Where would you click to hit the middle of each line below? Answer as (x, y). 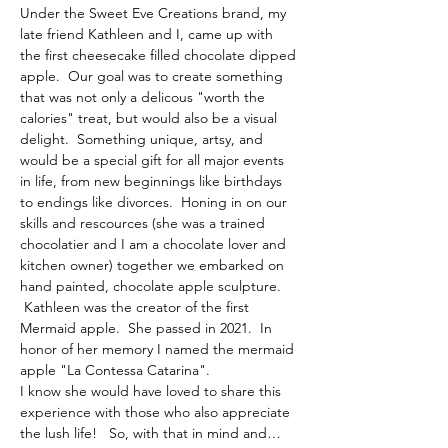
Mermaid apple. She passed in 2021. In (148, 328)
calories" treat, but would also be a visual (150, 118)
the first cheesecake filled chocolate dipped (160, 55)
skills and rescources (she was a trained (144, 223)
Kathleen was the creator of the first (136, 307)
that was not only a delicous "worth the (144, 97)
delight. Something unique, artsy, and (143, 139)
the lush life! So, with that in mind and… (150, 433)
